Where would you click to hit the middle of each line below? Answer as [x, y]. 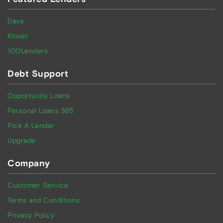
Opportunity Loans [39, 96]
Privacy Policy [31, 215]
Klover [18, 36]
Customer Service [38, 185]
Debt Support [38, 74]
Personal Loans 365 [40, 111]
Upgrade [22, 140]
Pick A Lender [31, 125]
